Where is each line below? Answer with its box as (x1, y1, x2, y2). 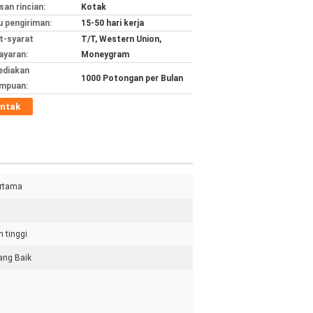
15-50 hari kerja (81, 18, 144, 28)
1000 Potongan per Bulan (81, 73, 183, 83)
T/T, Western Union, (81, 34, 161, 44)
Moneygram (81, 50, 129, 59)
